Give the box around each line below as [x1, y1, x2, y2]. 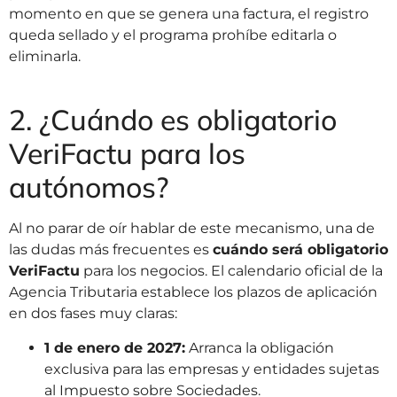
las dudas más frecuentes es [9, 241, 213, 259]
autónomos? [9, 169, 168, 206]
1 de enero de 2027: [44, 339, 185, 356]
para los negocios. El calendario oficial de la [80, 262, 383, 280]
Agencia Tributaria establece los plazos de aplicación [9, 284, 378, 301]
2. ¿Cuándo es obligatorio [9, 102, 337, 138]
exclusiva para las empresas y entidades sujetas [44, 360, 379, 378]
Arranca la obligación [185, 339, 334, 356]
